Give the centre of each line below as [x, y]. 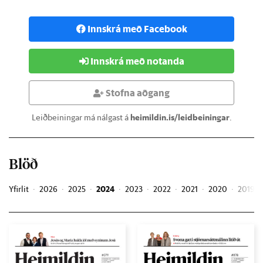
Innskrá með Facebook [137, 28]
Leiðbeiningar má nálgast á [81, 117]
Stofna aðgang [137, 92]
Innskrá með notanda [136, 61]
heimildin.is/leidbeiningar [180, 117]
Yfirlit [19, 189]
